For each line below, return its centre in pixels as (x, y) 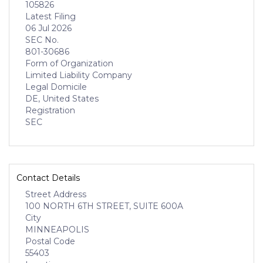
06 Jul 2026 (48, 28)
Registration (50, 110)
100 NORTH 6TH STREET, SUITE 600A (104, 206)
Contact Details (48, 178)
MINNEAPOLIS (57, 230)
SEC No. (42, 40)
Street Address (56, 194)
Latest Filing (50, 16)
